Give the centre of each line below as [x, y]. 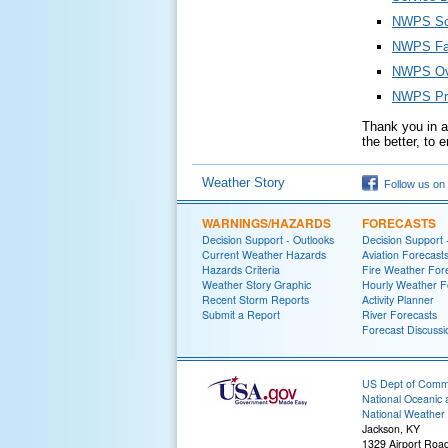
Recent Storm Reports [255, 299]
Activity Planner [398, 299]
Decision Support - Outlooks [268, 239]
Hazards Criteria [241, 269]
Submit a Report [241, 314]
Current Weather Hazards [264, 254]
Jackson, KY [391, 428]
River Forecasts [399, 314]
